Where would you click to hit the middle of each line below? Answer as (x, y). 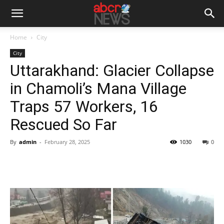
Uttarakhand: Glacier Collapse (112, 70)
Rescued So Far (63, 124)
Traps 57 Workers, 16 (84, 106)
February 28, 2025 (67, 142)
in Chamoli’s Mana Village (98, 88)
